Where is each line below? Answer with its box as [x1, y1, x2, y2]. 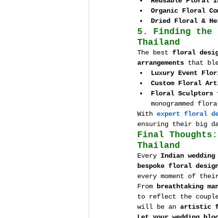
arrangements [137, 59, 184, 67]
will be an [137, 203, 180, 211]
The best [137, 49, 172, 56]
